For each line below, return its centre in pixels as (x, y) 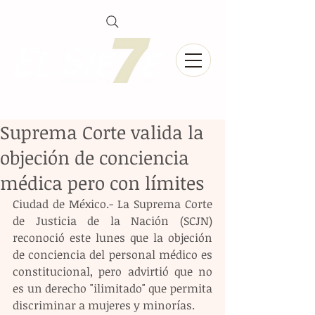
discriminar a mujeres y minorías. (104, 305)
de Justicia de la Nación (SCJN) (112, 221)
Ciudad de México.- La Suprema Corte (112, 204)
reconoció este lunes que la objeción (112, 238)
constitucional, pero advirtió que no (112, 271)
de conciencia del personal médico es (112, 255)
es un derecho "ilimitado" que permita (112, 288)
